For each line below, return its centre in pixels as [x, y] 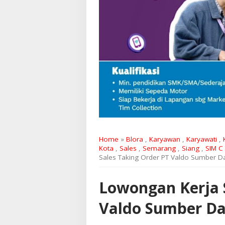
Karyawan [165, 139]
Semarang [159, 148]
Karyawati [202, 139]
